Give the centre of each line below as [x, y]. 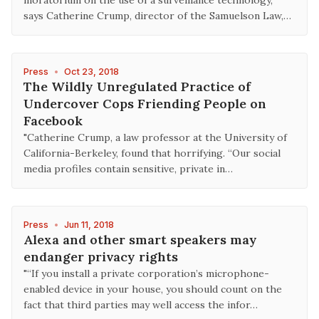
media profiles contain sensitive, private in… [128, 169]
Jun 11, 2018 [89, 225]
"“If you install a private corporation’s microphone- [146, 273]
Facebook [53, 121]
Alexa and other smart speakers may [140, 240]
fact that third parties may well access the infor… [141, 305]
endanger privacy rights [101, 257]
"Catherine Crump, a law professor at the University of [155, 137]
